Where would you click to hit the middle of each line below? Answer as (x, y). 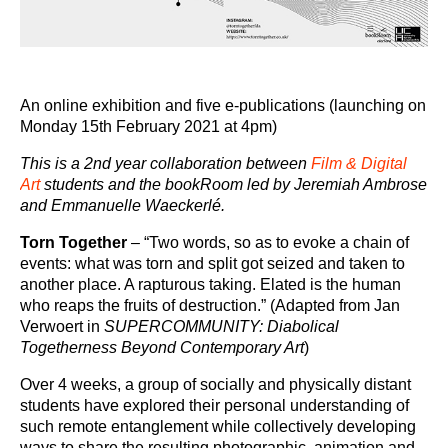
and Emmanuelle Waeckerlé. (122, 205)
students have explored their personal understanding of (214, 405)
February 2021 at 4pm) (194, 126)
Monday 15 (59, 126)
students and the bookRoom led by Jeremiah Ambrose (233, 184)
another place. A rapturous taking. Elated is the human (210, 284)
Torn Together (73, 242)
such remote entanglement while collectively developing (218, 426)
